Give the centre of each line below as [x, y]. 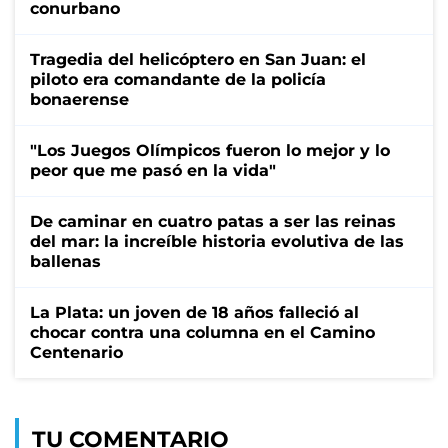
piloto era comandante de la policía [178, 80]
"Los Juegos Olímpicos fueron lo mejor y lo [210, 151]
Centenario [76, 353]
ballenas [65, 262]
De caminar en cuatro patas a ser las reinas [213, 222]
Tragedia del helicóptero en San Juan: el [198, 60]
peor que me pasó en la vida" [153, 171]
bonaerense [79, 100]
